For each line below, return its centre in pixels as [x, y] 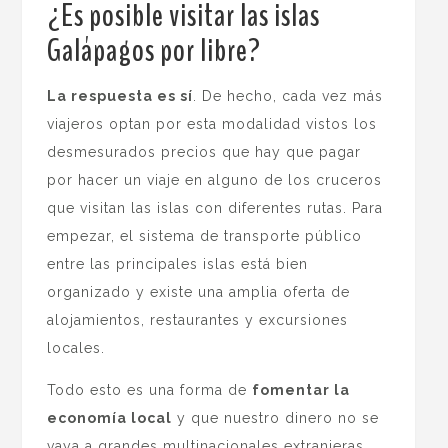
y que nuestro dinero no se [276, 417]
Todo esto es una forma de [150, 389]
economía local [110, 417]
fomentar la [301, 389]
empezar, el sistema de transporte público [205, 235]
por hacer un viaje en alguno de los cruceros [215, 179]
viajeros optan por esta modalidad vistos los [212, 123]
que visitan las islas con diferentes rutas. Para [215, 207]
